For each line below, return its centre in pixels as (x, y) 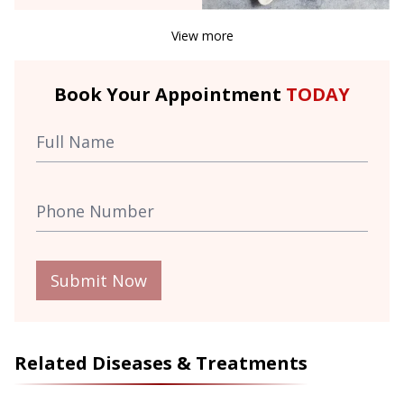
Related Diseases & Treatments (161, 363)
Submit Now (99, 281)
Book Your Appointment (170, 95)
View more (202, 36)
